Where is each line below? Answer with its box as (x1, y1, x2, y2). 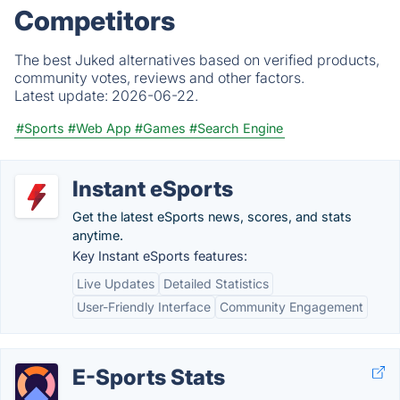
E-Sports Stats (72, 364, 225, 390)
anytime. (72, 228, 123, 243)
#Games (135, 121, 186, 136)
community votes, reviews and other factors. (14, 69, 304, 87)
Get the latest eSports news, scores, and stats (72, 209, 352, 224)
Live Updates (77, 276, 154, 291)
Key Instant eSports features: (72, 248, 247, 263)
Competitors (14, 4, 175, 37)
